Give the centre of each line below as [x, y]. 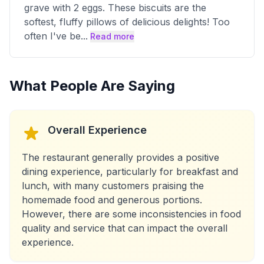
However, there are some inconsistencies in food [131, 214]
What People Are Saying [92, 86]
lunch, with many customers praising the [113, 186]
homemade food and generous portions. [112, 200]
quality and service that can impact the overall [125, 228]
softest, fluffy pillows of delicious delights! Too [127, 22]
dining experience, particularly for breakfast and [130, 171]
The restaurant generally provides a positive [121, 157]
